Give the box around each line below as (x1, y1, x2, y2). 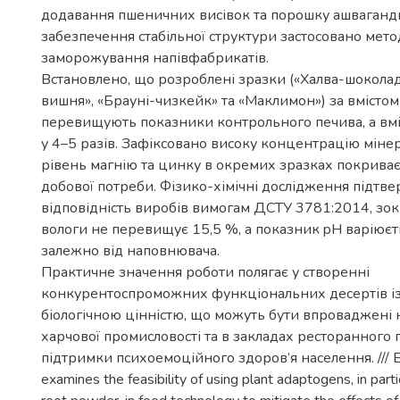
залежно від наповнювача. (41, 241, 220, 261)
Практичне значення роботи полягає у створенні (41, 262, 370, 282)
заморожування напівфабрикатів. (41, 48, 269, 68)
